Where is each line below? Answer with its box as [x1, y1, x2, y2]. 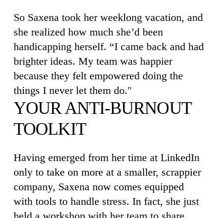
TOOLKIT [14, 119, 86, 139]
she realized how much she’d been [14, 25, 163, 38]
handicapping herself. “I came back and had [14, 40, 204, 53]
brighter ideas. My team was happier [14, 54, 172, 67]
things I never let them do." [14, 84, 132, 96]
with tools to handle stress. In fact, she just [14, 195, 199, 207]
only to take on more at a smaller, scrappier [14, 165, 201, 178]
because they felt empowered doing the [14, 69, 183, 82]
